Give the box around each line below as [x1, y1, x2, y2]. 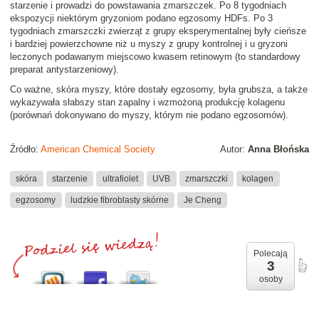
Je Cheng [183, 194, 221, 205]
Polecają [253, 249, 288, 259]
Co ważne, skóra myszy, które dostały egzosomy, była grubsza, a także [10, 84, 308, 95]
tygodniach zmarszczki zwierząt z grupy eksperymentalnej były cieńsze [10, 26, 306, 37]
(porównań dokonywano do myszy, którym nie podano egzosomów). [10, 110, 288, 121]
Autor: [220, 144, 248, 155]
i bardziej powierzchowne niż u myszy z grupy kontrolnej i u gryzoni [10, 38, 288, 50]
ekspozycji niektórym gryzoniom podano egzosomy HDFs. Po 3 [10, 13, 273, 24]
